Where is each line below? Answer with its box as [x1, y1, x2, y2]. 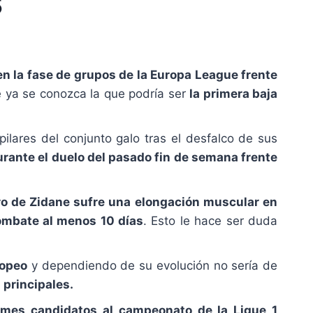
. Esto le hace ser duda [143, 214, 278, 228]
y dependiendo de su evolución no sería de [27, 259, 278, 273]
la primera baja [189, 87, 277, 101]
